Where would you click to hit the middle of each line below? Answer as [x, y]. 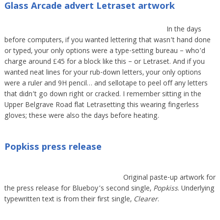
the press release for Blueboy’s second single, [79, 189]
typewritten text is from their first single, [69, 200]
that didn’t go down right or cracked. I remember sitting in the [103, 95]
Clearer [145, 200]
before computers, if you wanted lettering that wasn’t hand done [107, 41]
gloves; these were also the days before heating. [82, 116]
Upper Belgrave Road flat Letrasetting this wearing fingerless [101, 105]
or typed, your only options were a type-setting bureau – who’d [105, 51]
